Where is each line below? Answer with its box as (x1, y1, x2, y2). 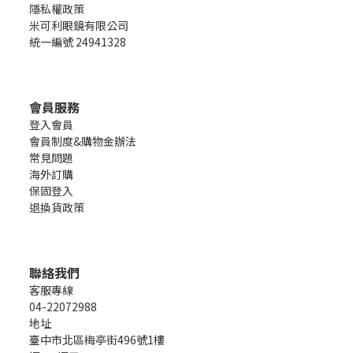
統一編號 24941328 (29, 34, 126, 50)
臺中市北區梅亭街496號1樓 (29, 332, 165, 348)
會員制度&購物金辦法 (29, 133, 136, 150)
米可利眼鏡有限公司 (29, 17, 128, 34)
